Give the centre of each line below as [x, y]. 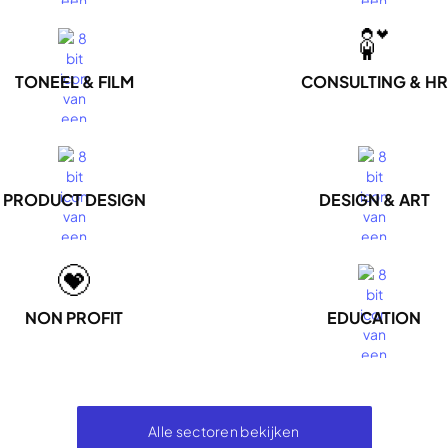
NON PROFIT [74, 317]
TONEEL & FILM [74, 81]
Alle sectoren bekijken [224, 431]
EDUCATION [374, 317]
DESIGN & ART [374, 199]
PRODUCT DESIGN [74, 199]
